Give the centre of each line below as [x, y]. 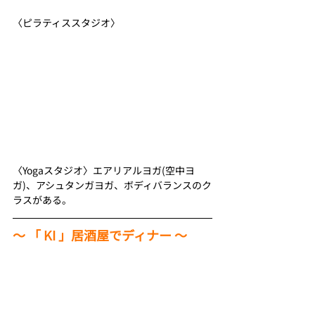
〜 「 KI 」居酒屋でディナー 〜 [100, 234]
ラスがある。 [42, 199]
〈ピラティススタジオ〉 [66, 23]
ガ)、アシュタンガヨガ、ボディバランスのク [112, 185]
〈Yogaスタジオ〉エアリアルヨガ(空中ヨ [104, 170]
